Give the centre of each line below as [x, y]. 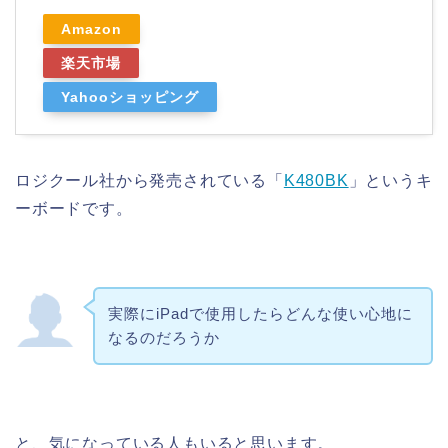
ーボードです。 [74, 209]
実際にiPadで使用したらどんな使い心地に [260, 313]
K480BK [316, 181]
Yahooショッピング [130, 97]
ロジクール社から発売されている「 [149, 181]
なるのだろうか [163, 337]
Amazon [91, 29]
